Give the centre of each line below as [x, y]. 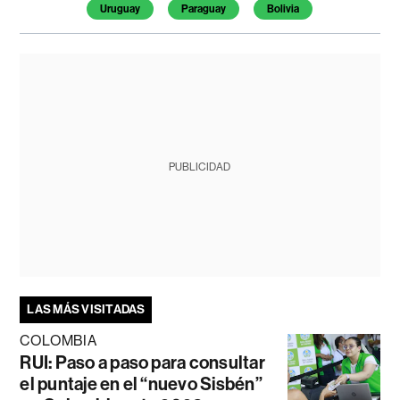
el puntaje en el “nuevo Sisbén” [141, 384]
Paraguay [204, 9]
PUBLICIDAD [200, 167]
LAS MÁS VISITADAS [86, 310]
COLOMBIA [58, 341]
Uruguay [121, 9]
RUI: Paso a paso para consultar [142, 363]
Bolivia [283, 9]
